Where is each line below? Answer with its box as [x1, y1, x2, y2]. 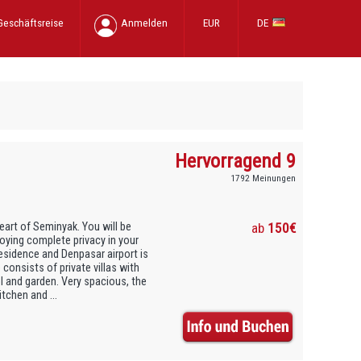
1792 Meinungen [230, 172, 297, 184]
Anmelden [121, 16, 168, 29]
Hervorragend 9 [175, 148, 297, 172]
